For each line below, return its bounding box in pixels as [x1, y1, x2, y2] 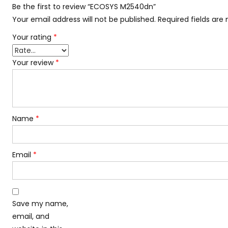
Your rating [12, 32, 54, 43]
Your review [12, 58, 56, 68]
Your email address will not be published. [12, 14, 156, 25]
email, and [12, 211, 50, 222]
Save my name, [12, 198, 69, 209]
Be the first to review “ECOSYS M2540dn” [12, 2, 156, 12]
